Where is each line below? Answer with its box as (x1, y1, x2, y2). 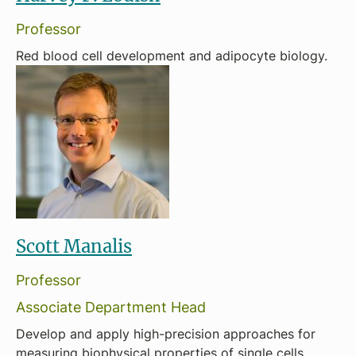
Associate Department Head (16, 296, 206, 317)
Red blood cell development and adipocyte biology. (16, 47, 327, 64)
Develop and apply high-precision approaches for (16, 325, 315, 342)
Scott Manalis (16, 234, 132, 257)
